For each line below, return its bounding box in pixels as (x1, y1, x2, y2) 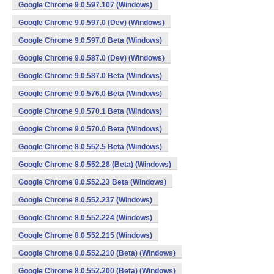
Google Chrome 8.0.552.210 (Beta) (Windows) (18, 249, 176, 257)
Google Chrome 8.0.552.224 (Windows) (18, 213, 152, 222)
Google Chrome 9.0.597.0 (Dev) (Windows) (18, 18, 165, 27)
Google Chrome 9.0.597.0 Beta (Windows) (18, 36, 162, 45)
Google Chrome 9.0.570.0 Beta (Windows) (18, 125, 162, 133)
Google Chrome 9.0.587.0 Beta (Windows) (18, 72, 162, 80)
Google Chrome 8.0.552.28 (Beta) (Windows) (18, 160, 171, 169)
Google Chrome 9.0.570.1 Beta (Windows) (18, 107, 162, 116)
